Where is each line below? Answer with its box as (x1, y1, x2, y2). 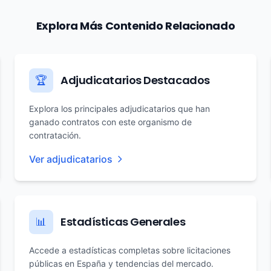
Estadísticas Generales (60, 214, 186, 229)
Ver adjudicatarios (29, 153, 113, 165)
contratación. (29, 130, 81, 140)
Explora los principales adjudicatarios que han (29, 103, 210, 114)
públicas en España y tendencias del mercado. (29, 258, 214, 269)
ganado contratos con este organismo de (29, 117, 192, 127)
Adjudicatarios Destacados (60, 73, 210, 88)
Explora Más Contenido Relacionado (36, 18, 235, 33)
